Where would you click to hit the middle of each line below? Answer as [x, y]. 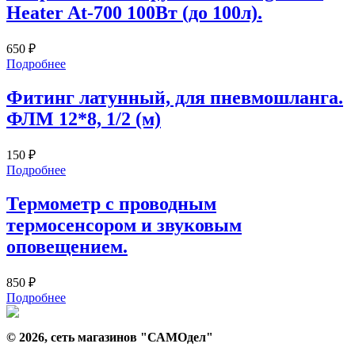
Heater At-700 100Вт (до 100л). [134, 13]
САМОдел [177, 337]
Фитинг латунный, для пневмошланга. [175, 98]
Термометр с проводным [111, 204]
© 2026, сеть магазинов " [77, 337]
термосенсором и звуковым [124, 225]
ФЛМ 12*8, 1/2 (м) [84, 119]
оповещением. [67, 247]
